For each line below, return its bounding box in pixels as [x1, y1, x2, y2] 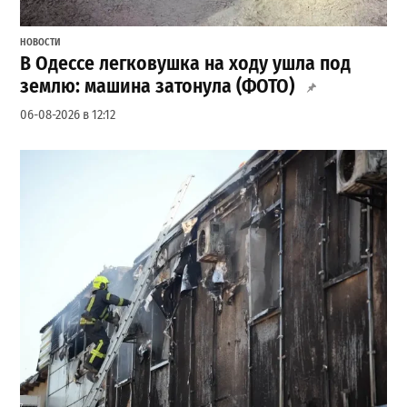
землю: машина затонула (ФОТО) [20, 74, 295, 99]
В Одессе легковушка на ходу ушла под [20, 52, 352, 76]
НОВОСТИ [20, 35, 62, 48]
